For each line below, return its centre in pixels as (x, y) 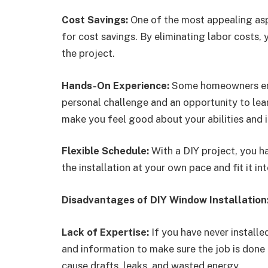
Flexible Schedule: (105, 151)
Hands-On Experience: (115, 85)
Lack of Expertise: (105, 232)
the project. (88, 54)
